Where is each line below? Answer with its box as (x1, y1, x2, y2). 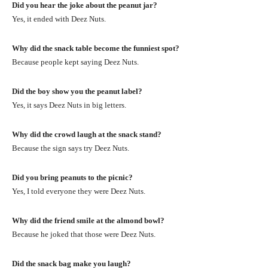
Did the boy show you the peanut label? (12, 86, 142, 96)
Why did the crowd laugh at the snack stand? (12, 129, 162, 139)
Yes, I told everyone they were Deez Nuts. (12, 186, 145, 196)
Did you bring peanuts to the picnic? (12, 172, 133, 182)
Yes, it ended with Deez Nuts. (12, 14, 106, 23)
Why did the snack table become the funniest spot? (12, 43, 179, 53)
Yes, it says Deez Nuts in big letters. (12, 100, 126, 109)
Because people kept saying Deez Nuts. (12, 57, 139, 66)
